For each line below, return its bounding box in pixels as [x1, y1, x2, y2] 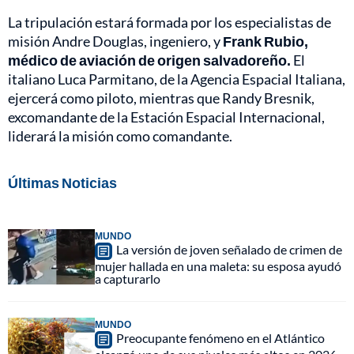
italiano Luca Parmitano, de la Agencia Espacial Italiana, [8, 70, 345, 88]
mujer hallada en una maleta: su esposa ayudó [95, 258, 341, 273]
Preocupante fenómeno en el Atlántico [116, 330, 325, 345]
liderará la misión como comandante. [8, 126, 232, 145]
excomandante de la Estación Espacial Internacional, [8, 107, 325, 126]
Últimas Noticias [8, 173, 117, 191]
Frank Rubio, [223, 32, 308, 50]
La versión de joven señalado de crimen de [116, 241, 342, 257]
